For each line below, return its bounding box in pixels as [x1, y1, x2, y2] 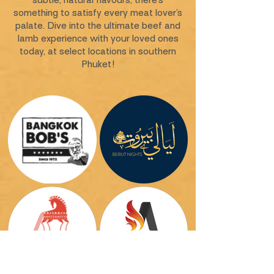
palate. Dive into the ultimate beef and [15, 20, 180, 31]
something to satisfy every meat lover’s [13, 7, 182, 18]
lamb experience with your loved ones [17, 33, 179, 44]
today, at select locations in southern [20, 46, 176, 57]
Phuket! [81, 59, 114, 70]
